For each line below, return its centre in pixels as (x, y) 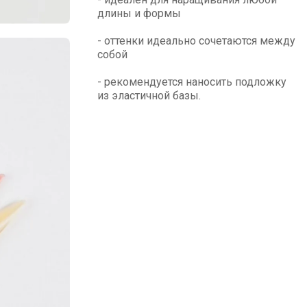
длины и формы (139, 13)
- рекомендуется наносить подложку (192, 82)
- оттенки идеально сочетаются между (196, 41)
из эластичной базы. (149, 96)
